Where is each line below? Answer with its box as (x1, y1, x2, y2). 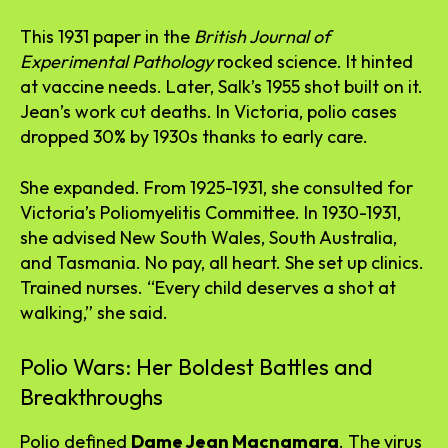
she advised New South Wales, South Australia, (20, 225, 397, 249)
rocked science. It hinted (213, 49, 413, 73)
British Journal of (194, 24, 330, 48)
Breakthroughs (20, 382, 163, 411)
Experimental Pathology (20, 49, 213, 73)
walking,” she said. (20, 300, 168, 324)
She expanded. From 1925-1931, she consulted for (20, 175, 413, 199)
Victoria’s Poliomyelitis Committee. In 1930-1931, (20, 200, 401, 224)
